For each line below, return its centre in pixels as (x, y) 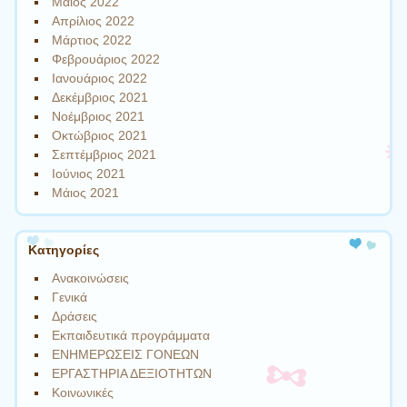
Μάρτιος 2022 (92, 40)
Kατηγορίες (64, 249)
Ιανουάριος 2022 (100, 79)
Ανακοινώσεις (91, 278)
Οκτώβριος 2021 (100, 136)
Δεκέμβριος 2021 (100, 98)
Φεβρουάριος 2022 (106, 60)
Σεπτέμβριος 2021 (104, 155)
